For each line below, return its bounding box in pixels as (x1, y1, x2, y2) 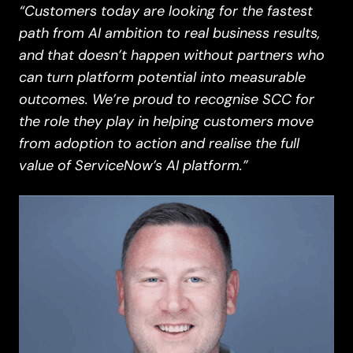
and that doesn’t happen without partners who (19, 45, 325, 64)
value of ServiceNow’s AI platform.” (19, 155, 248, 174)
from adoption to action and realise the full (19, 133, 299, 152)
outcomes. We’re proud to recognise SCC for (19, 89, 314, 108)
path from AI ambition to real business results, (19, 23, 320, 42)
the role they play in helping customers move (19, 111, 314, 130)
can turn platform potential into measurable (19, 67, 306, 86)
